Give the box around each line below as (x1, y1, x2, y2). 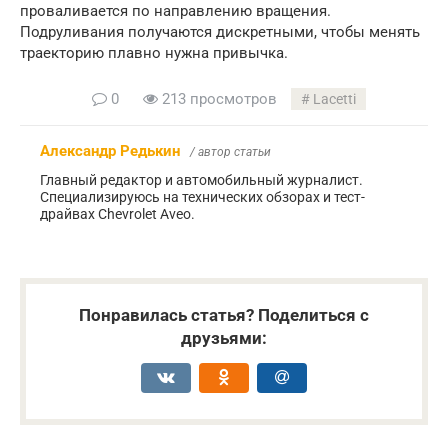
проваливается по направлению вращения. (20, 2, 331, 21)
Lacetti (313, 91, 356, 108)
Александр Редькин (40, 142, 180, 161)
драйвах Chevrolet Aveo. (40, 206, 195, 223)
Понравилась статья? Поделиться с (79, 305, 369, 326)
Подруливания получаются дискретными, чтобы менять (20, 23, 420, 42)
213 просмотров (158, 90, 277, 109)
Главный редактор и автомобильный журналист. (40, 172, 363, 189)
